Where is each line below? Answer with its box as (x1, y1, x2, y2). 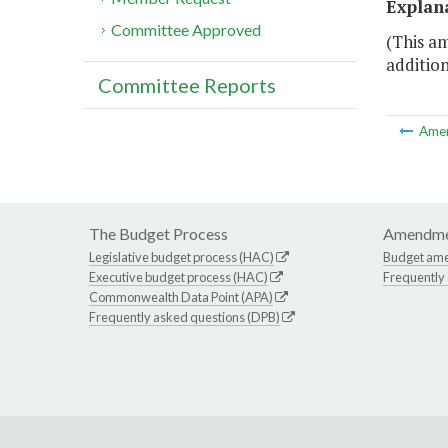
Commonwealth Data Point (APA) (89, 289, 273, 306)
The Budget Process (89, 224, 228, 244)
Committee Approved (111, 20, 262, 40)
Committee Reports (98, 73, 276, 98)
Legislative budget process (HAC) (89, 249, 274, 266)
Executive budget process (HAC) (89, 269, 268, 286)
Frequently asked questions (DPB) (89, 309, 280, 326)
